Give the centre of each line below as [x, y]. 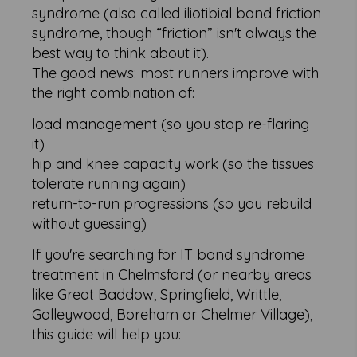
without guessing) [90, 224]
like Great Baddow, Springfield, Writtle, [157, 294]
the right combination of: [114, 93]
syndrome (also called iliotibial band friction [177, 13]
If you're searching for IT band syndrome [169, 255]
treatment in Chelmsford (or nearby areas [172, 275]
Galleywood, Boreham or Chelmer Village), [173, 314]
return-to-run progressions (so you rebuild [172, 204]
